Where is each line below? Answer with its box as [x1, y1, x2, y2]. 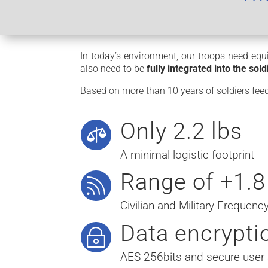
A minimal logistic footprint [120, 148, 254, 162]
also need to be [80, 63, 147, 75]
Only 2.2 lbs [120, 118, 242, 145]
